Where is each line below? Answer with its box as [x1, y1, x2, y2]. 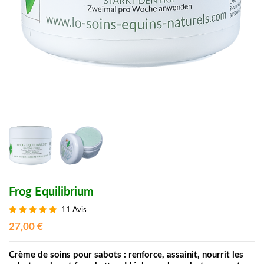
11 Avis [61, 206, 87, 214]
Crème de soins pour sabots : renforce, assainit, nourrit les [9, 250, 243, 259]
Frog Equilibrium [9, 186, 94, 198]
